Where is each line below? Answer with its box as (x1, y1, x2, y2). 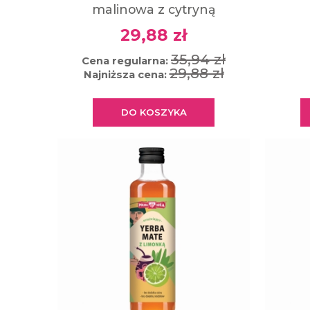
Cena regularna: (82, 55, 171, 68)
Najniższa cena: (83, 69, 170, 82)
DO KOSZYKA (120, 106, 187, 118)
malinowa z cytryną (91, 1, 216, 17)
